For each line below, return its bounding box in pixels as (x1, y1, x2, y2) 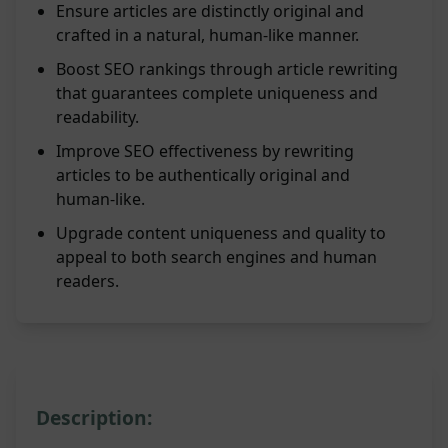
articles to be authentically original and (56, 164, 350, 187)
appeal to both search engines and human (56, 246, 377, 269)
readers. (56, 270, 119, 293)
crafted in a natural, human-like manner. (56, 24, 359, 47)
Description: (36, 404, 152, 432)
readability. (56, 106, 139, 129)
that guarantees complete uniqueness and (56, 82, 378, 105)
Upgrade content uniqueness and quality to (56, 222, 386, 245)
